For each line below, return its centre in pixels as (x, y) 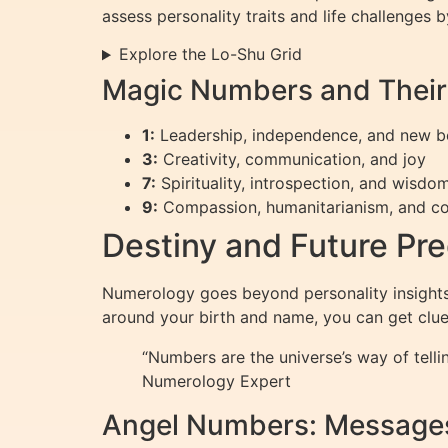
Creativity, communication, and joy (292, 159)
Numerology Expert (216, 381)
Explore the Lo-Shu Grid (210, 54)
